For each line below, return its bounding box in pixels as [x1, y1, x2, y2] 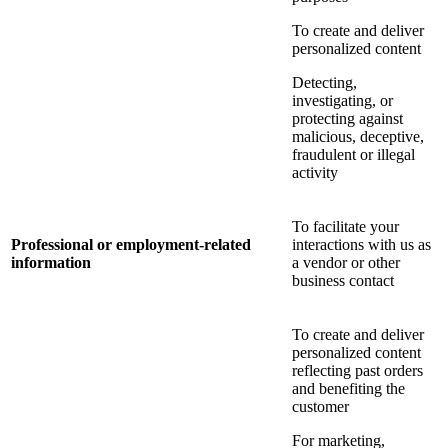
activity [292, 164, 338, 182]
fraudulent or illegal [292, 146, 415, 164]
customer [292, 398, 349, 416]
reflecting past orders [292, 362, 423, 380]
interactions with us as [292, 236, 431, 254]
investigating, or [292, 92, 393, 110]
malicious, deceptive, [292, 128, 424, 146]
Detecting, [292, 74, 357, 92]
